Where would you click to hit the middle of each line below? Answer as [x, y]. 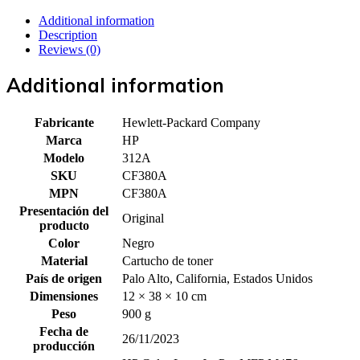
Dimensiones [64, 296]
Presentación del [64, 211]
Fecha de [64, 331]
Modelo [64, 157]
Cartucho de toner [168, 260]
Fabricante [64, 122]
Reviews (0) [70, 49]
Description [68, 35]
